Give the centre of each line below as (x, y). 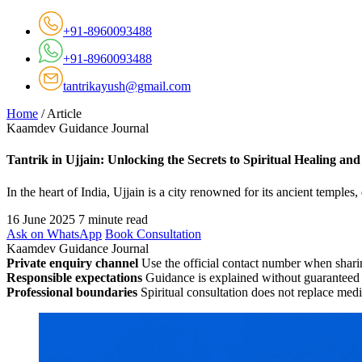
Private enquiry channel (72, 263)
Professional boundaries (72, 292)
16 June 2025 (41, 219)
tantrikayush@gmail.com (127, 86)
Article (64, 114)
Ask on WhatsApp (54, 234)
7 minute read (113, 219)
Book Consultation (153, 234)
